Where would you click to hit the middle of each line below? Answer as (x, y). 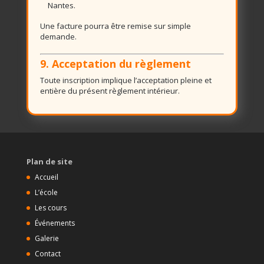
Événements (55, 223)
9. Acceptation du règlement (115, 64)
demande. (58, 37)
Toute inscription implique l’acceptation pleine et (126, 80)
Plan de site (49, 161)
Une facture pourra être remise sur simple (115, 26)
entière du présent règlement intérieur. (110, 91)
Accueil (46, 177)
